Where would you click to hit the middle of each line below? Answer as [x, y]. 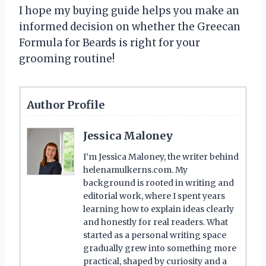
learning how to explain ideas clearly [159, 209]
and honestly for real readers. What [156, 222]
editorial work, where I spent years [154, 196]
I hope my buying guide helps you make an [129, 10]
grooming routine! [67, 58]
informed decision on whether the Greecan [130, 26]
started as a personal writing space [155, 235]
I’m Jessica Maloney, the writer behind [161, 156]
